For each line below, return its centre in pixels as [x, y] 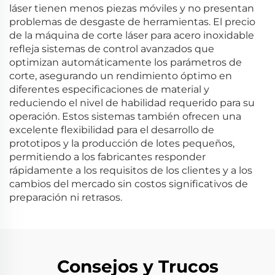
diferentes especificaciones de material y [109, 89]
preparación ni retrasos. [66, 197]
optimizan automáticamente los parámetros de [126, 62]
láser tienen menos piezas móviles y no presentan [132, 8]
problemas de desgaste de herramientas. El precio [132, 22]
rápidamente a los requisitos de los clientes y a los [131, 170]
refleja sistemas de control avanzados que [112, 49]
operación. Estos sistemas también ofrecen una [125, 116]
